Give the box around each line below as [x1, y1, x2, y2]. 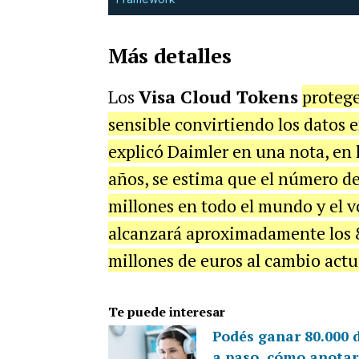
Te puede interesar [107, 303, 225, 321]
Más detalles [107, 42, 232, 70]
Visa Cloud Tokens [138, 85, 298, 109]
